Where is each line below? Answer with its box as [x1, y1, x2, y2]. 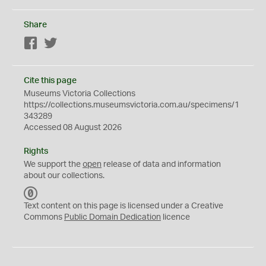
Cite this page [24, 77, 77, 85]
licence [161, 213, 190, 221]
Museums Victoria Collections [24, 90, 135, 98]
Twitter [58, 40, 83, 48]
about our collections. [24, 172, 104, 180]
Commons [24, 213, 64, 221]
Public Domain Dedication [64, 213, 161, 221]
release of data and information [102, 160, 221, 169]
